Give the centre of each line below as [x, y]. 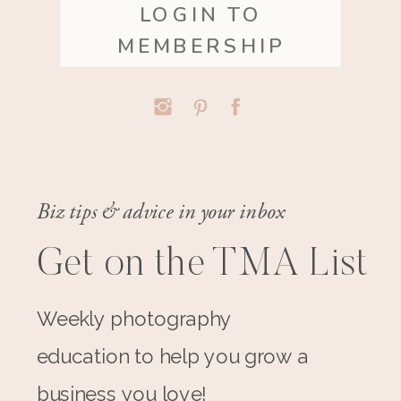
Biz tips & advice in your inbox [160, 212]
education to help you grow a [172, 356]
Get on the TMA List [202, 265]
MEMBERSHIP [201, 47]
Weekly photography [134, 319]
